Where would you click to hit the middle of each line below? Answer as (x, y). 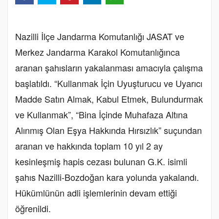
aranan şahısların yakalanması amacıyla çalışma (109, 67)
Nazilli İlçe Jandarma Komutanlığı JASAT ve (100, 36)
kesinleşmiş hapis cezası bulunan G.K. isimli (101, 161)
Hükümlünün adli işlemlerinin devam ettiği (96, 192)
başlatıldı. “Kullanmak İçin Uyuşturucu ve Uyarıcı (109, 83)
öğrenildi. (33, 208)
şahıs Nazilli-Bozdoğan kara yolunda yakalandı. (107, 177)
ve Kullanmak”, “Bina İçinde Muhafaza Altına (101, 114)
